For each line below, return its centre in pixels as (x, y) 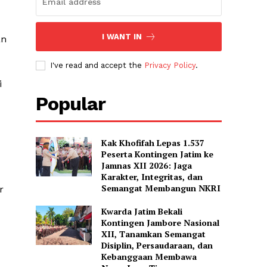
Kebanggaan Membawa (149, 257)
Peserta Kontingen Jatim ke (157, 154)
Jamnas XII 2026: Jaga (146, 166)
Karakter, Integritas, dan (152, 177)
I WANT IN (122, 37)
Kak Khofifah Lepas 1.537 (153, 143)
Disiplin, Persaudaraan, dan (157, 246)
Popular (71, 104)
